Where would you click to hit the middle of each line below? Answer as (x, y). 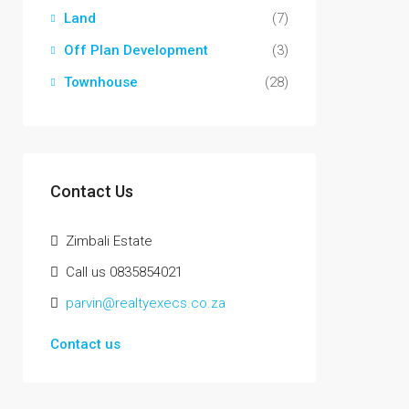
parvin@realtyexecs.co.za (146, 303)
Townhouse (101, 82)
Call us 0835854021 (122, 272)
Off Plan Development (136, 50)
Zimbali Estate (107, 241)
